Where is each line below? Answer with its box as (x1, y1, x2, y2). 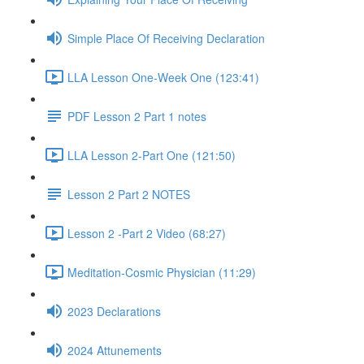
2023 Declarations (67, 302, 161, 319)
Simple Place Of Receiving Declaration (67, 29, 265, 46)
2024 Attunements (67, 341, 162, 358)
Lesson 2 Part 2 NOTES (67, 185, 190, 202)
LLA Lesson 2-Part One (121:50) (67, 146, 236, 163)
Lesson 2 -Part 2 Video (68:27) (67, 224, 226, 241)
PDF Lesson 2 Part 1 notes (67, 107, 206, 124)
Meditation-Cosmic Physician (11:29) (67, 263, 256, 280)
